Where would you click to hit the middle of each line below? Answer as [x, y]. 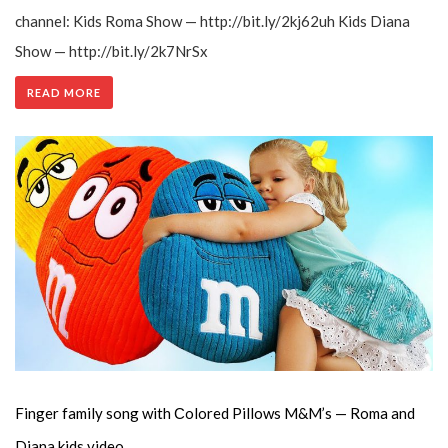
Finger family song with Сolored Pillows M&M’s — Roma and [215, 412]
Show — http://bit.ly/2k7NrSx [111, 50]
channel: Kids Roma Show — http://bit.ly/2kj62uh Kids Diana [212, 20]
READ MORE [64, 92]
